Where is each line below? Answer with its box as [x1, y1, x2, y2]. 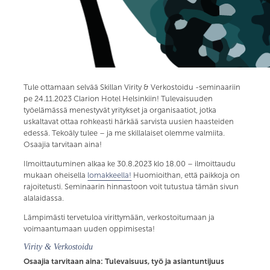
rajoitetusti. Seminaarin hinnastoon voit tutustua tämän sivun [24, 182, 239, 191]
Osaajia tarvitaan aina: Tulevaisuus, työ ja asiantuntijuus [24, 257, 225, 266]
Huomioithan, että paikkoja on [131, 171, 240, 180]
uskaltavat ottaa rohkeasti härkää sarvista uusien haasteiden [24, 118, 234, 126]
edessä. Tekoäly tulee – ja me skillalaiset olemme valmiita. [24, 129, 225, 137]
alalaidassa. [24, 193, 64, 202]
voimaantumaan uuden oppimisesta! [24, 224, 155, 233]
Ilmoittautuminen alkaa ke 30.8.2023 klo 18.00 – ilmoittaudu [24, 159, 236, 168]
